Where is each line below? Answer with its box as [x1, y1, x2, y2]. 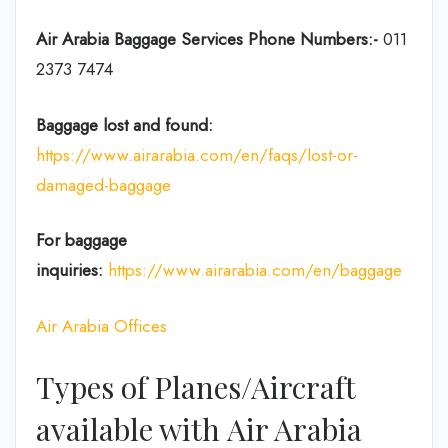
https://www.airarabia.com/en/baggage [108, 258, 402, 282]
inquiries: [36, 258, 108, 282]
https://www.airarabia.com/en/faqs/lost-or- [36, 142, 358, 167]
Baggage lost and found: [36, 112, 213, 137]
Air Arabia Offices [36, 313, 167, 338]
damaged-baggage [36, 172, 171, 197]
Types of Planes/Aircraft [36, 367, 355, 407]
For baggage [36, 228, 127, 252]
